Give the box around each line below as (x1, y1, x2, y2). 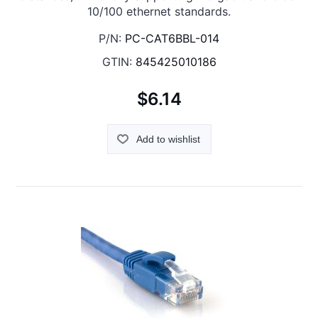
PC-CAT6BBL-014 (125, 31, 219, 46)
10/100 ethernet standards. (87, 4, 231, 19)
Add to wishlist (136, 133, 200, 145)
